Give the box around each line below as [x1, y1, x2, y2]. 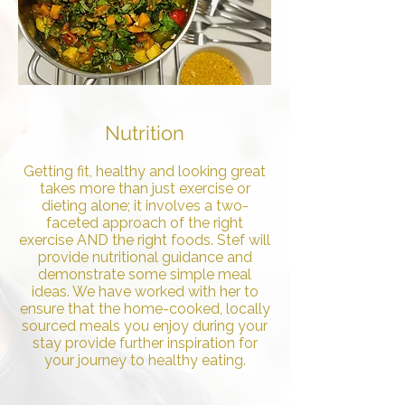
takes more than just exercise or [39, 180, 250, 197]
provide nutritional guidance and [37, 249, 252, 266]
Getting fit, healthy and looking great [24, 163, 266, 180]
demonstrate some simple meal [38, 266, 251, 283]
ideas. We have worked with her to [31, 283, 259, 300]
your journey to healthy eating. [43, 352, 246, 369]
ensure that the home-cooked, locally [19, 300, 270, 317]
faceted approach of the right [46, 214, 243, 231]
